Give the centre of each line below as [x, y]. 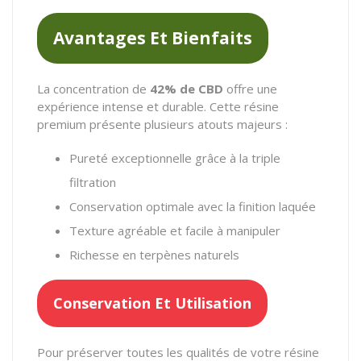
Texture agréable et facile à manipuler [175, 230]
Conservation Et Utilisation [152, 303]
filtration [93, 182]
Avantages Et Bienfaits [153, 37]
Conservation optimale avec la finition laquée [193, 206]
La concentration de [93, 88]
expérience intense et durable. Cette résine [158, 106]
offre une [250, 88]
